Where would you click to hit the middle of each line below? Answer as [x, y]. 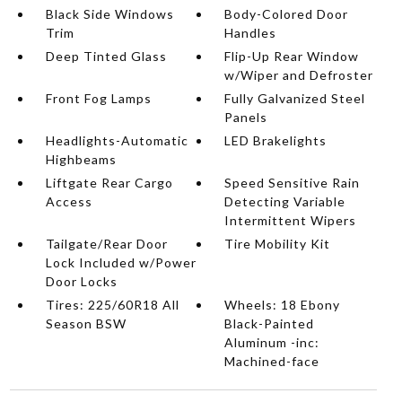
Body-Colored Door [287, 14]
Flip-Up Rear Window [292, 56]
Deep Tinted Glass [106, 56]
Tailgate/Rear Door [106, 244]
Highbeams [81, 159]
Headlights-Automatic [117, 140]
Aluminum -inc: [272, 342]
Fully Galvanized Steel [295, 98]
